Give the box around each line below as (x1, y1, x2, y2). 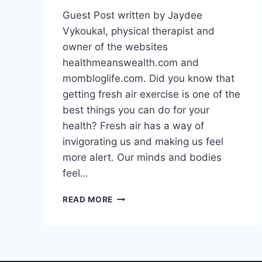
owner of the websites (63, 41, 168, 53)
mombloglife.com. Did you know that (63, 73, 235, 85)
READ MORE (63, 195, 113, 205)
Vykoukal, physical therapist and (63, 25, 215, 37)
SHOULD (112, 216, 149, 226)
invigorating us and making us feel (63, 136, 223, 148)
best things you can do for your (63, 104, 209, 116)
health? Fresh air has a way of (63, 120, 204, 132)
